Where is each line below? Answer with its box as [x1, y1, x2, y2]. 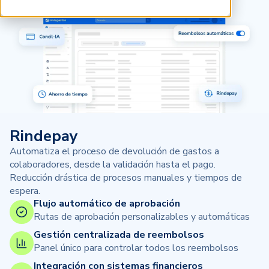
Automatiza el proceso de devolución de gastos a [10, 145, 219, 159]
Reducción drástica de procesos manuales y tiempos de [10, 171, 242, 185]
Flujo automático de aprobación [34, 197, 180, 211]
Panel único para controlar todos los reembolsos [34, 241, 238, 255]
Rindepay [10, 125, 78, 147]
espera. [10, 184, 40, 198]
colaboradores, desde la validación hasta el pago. [10, 158, 216, 172]
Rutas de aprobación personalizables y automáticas [34, 210, 250, 224]
